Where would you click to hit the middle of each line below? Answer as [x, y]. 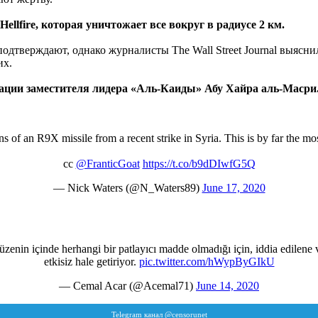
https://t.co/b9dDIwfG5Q [199, 163]
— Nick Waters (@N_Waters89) [127, 187]
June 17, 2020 [234, 187]
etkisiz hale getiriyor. [91, 261]
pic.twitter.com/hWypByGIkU [207, 261]
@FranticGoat [108, 163]
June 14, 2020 [227, 285]
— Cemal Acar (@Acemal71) [127, 285]
